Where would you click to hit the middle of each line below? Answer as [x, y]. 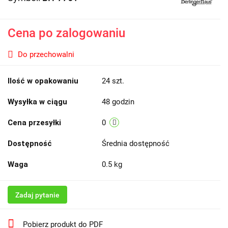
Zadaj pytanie [37, 195]
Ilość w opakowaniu [43, 81]
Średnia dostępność [137, 143]
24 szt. [113, 81]
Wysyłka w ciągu [37, 102]
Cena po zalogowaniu [66, 33]
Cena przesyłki [34, 122]
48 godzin [118, 102]
